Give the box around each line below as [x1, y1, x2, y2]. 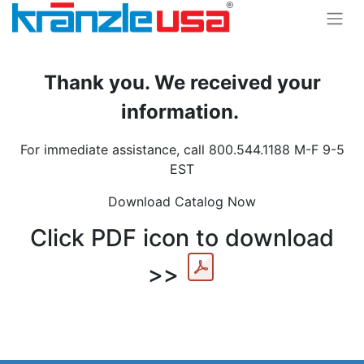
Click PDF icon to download [30, 223, 334, 252]
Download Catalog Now [108, 193, 256, 210]
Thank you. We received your [43, 70, 321, 94]
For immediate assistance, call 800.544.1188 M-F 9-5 [19, 141, 344, 158]
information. [120, 99, 244, 123]
